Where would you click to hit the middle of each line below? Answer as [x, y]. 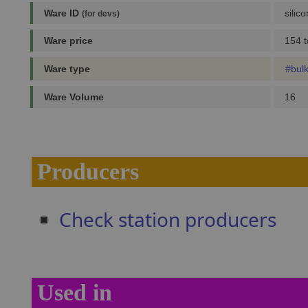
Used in [75, 293]
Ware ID [63, 13]
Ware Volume [74, 97]
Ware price [68, 41]
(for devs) [101, 14]
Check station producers [168, 219]
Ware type [67, 69]
